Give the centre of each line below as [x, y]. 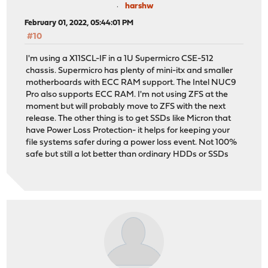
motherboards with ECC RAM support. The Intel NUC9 [131, 83]
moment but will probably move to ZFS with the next [126, 106]
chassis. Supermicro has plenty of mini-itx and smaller [130, 71]
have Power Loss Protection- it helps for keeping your [128, 130]
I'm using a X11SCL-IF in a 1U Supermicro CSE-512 [120, 59]
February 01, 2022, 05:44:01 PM [79, 23]
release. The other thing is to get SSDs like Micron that [129, 118]
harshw [139, 7]
